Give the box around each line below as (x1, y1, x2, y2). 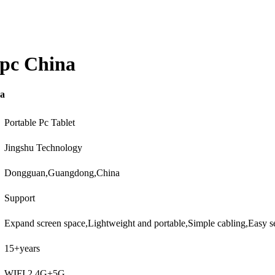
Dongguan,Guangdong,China (4, 167, 120, 178)
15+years (4, 242, 40, 254)
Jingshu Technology (4, 142, 82, 153)
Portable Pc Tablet (4, 117, 75, 128)
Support (4, 192, 35, 203)
